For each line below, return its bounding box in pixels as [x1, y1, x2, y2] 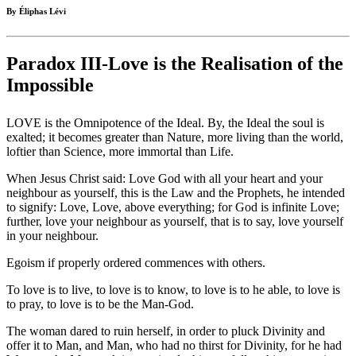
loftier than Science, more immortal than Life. [6, 145, 234, 159]
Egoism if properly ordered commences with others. [6, 256, 269, 270]
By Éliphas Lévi [6, 6, 66, 17]
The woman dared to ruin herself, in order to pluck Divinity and [6, 324, 325, 339]
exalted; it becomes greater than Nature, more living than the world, [6, 130, 343, 145]
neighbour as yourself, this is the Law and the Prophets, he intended [6, 186, 345, 200]
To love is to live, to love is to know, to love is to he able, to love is [6, 283, 340, 297]
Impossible [6, 75, 94, 96]
